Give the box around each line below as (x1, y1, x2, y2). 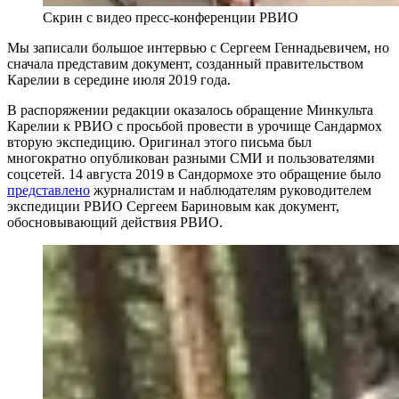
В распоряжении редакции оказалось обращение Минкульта (7, 102, 373, 118)
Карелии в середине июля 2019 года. (7, 71, 231, 87)
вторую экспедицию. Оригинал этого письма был (7, 134, 312, 150)
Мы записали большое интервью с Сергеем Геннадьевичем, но (7, 39, 389, 55)
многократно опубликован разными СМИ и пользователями (7, 150, 375, 166)
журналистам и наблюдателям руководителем (90, 182, 371, 198)
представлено (7, 182, 90, 198)
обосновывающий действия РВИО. (7, 214, 223, 230)
